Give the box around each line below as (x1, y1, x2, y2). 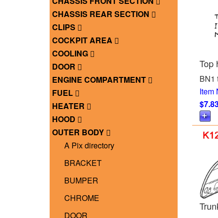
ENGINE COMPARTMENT (52, 74, 148, 86)
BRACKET (64, 157, 102, 169)
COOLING (52, 48, 90, 59)
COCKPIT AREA (52, 35, 114, 46)
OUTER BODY (52, 127, 106, 138)
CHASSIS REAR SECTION (52, 8, 151, 20)
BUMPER (64, 175, 98, 186)
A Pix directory (64, 140, 114, 151)
